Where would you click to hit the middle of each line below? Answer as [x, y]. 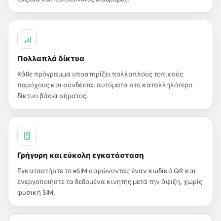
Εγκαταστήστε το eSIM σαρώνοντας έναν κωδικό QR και [107, 171]
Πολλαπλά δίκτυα [51, 58]
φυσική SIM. [36, 192]
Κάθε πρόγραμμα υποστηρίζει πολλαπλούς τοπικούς [100, 74]
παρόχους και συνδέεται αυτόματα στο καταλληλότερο [105, 85]
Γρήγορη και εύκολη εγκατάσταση [81, 155]
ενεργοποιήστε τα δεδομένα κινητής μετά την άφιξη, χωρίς [110, 182]
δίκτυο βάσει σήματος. [53, 96]
